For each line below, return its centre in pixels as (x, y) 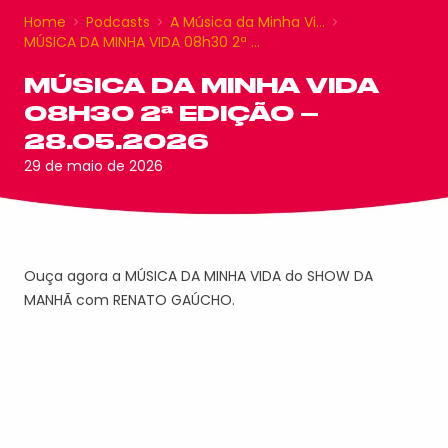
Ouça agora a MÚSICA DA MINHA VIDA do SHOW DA (198, 276)
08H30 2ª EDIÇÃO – (171, 113)
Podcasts (118, 22)
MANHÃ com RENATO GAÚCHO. (129, 300)
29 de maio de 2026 (93, 166)
